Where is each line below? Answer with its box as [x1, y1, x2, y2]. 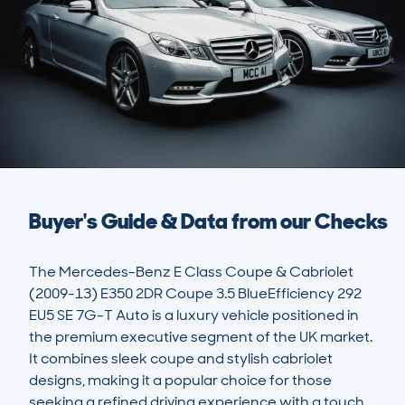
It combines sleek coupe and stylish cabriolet [29, 349, 333, 369]
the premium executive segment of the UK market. [29, 327, 372, 347]
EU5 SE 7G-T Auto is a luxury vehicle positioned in [29, 306, 359, 325]
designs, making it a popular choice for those [29, 371, 332, 391]
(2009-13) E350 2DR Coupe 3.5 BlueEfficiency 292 [29, 284, 362, 304]
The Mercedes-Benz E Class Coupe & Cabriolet [29, 262, 353, 282]
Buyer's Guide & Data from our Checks [29, 207, 388, 236]
